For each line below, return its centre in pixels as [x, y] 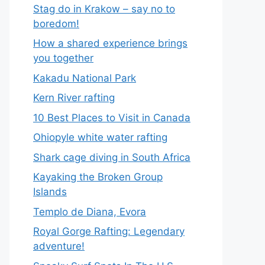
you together [63, 58]
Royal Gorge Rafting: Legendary [109, 231]
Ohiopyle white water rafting [100, 137]
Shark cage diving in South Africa [112, 157]
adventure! [59, 246]
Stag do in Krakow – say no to [104, 9]
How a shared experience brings [110, 43]
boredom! [56, 23]
